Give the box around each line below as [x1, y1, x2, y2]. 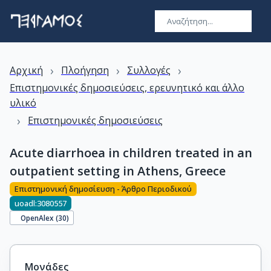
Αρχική [10, 64, 43, 77]
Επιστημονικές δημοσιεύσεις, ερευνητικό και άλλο [10, 81, 244, 94]
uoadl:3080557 [15, 197, 67, 209]
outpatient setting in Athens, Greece [10, 163, 226, 179]
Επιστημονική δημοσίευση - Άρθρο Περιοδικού [15, 183, 192, 195]
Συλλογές [127, 64, 171, 77]
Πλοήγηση [61, 64, 109, 77]
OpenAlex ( [21, 212, 59, 223]
